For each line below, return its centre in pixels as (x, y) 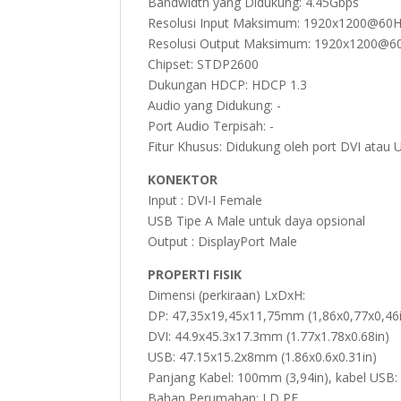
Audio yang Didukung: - (215, 106)
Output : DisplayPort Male (223, 242)
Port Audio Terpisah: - (211, 126)
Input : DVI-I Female (205, 200)
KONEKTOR (183, 180)
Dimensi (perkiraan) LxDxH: (227, 295)
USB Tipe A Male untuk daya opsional (257, 221)
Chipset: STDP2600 (204, 64)
